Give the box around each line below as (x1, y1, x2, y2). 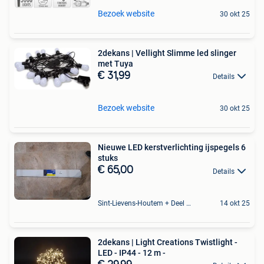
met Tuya (98, 59, 133, 69)
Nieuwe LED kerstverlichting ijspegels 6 (98, 143, 246, 153)
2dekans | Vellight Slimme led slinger (98, 48, 236, 58)
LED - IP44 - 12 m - (98, 247, 166, 258)
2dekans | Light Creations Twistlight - (98, 237, 237, 247)
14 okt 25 (220, 199, 250, 207)
